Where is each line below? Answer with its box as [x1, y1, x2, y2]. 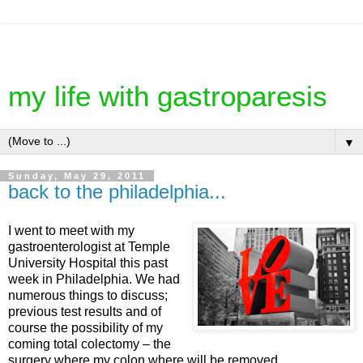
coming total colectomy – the [8, 336, 171, 351]
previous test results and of [8, 304, 161, 318]
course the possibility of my [8, 320, 163, 335]
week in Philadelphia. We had [8, 271, 180, 286]
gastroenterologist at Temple [8, 239, 170, 254]
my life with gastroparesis [8, 81, 327, 112]
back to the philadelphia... [8, 181, 226, 203]
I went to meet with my [8, 223, 135, 237]
